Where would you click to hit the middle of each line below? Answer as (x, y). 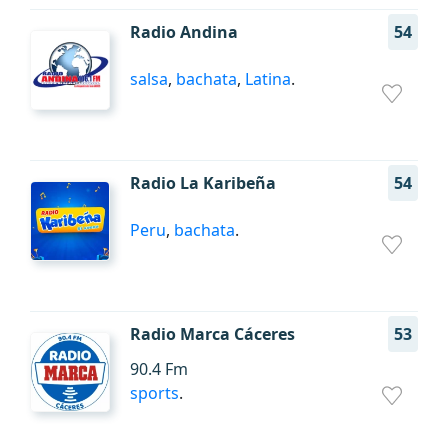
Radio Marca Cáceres (212, 334)
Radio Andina (184, 32)
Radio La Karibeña (203, 183)
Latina (268, 79)
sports (154, 393)
